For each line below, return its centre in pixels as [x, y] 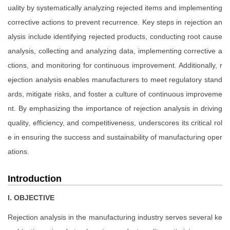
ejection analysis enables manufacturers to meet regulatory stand [115, 80]
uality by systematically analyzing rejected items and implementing [115, 8]
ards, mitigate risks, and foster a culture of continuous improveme [115, 94]
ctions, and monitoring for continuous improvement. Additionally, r [115, 65]
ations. [18, 152]
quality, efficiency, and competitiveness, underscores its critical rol [115, 123]
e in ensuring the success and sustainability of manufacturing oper [115, 137]
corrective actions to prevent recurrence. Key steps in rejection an [115, 22]
